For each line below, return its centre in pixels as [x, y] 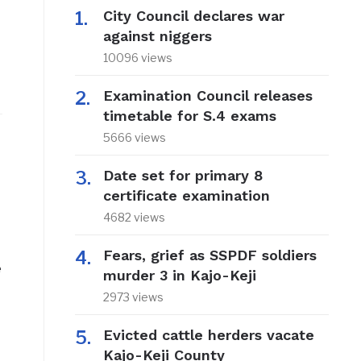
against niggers [157, 36]
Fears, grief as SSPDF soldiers [210, 255]
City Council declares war [193, 16]
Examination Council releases [207, 96]
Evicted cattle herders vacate [208, 335]
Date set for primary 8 [183, 176]
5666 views [134, 138]
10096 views [137, 58]
